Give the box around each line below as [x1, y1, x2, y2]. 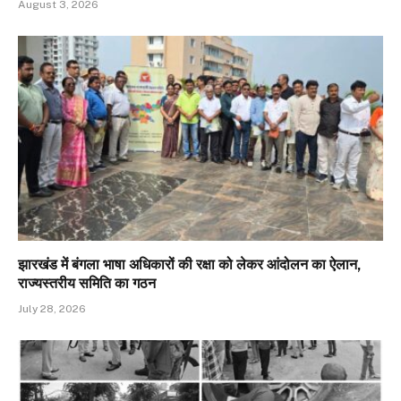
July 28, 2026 [18, 303, 86, 316]
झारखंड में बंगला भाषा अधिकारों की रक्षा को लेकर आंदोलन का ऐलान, [18, 256, 362, 274]
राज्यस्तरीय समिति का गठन [18, 275, 156, 293]
